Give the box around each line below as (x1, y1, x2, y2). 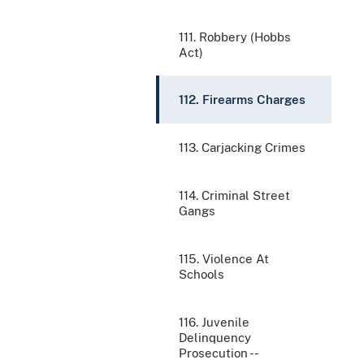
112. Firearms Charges (179, 92, 305, 106)
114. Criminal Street (179, 188, 290, 202)
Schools (179, 266, 224, 281)
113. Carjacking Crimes (179, 140, 305, 154)
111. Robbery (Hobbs (179, 29, 291, 44)
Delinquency (179, 330, 251, 344)
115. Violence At (179, 251, 269, 266)
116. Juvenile (179, 314, 249, 329)
